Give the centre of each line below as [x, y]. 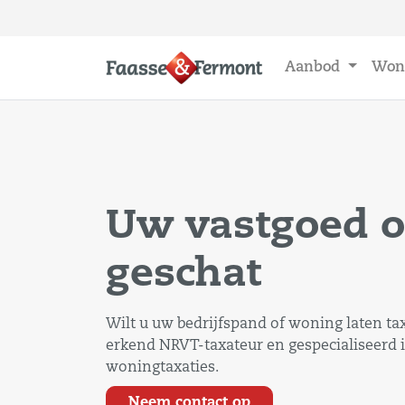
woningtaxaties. [162, 368]
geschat [184, 275]
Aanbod [315, 68]
